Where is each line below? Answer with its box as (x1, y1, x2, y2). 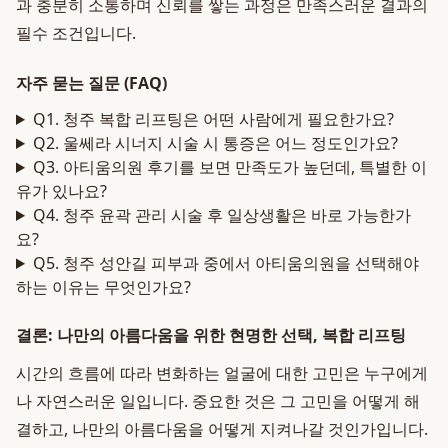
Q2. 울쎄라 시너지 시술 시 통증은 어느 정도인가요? (32, 132, 398, 154)
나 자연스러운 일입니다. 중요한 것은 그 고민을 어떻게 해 (16, 390, 420, 412)
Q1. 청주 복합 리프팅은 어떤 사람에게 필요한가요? (32, 108, 394, 130)
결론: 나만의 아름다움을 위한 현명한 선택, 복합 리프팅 (16, 324, 406, 346)
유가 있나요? (16, 180, 107, 202)
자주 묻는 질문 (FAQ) (16, 72, 167, 94)
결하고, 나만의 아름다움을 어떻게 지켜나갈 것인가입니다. (16, 418, 428, 440)
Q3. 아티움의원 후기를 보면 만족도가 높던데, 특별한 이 (32, 156, 427, 178)
